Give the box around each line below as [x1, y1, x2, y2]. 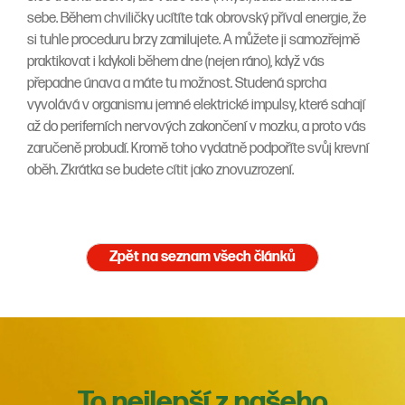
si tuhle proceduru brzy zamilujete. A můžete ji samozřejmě [27, 32, 360, 50]
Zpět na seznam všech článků [109, 249, 296, 267]
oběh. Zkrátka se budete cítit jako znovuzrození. [27, 162, 294, 180]
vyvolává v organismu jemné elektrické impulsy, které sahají [27, 97, 365, 115]
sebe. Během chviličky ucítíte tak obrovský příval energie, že [27, 10, 366, 28]
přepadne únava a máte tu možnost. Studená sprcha [27, 75, 326, 93]
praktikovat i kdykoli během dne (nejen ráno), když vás [27, 53, 325, 71]
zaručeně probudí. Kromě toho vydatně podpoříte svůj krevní [27, 140, 369, 158]
